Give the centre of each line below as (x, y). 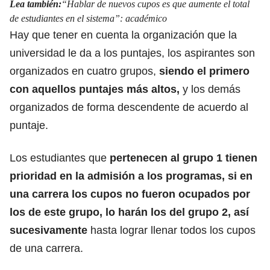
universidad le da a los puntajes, (87, 53)
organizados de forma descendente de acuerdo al (129, 107)
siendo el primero (203, 71)
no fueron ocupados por (186, 194)
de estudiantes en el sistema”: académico (88, 18)
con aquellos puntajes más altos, (95, 89)
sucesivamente (49, 230)
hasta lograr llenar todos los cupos (171, 230)
